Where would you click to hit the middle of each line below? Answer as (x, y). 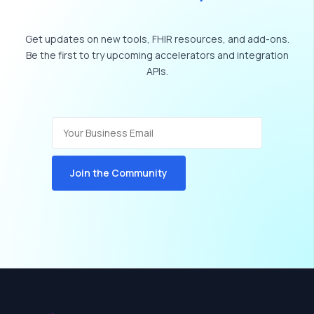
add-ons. (268, 39)
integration (262, 55)
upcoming (129, 55)
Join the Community (119, 172)
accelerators (185, 55)
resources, (200, 39)
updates (64, 39)
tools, (136, 39)
